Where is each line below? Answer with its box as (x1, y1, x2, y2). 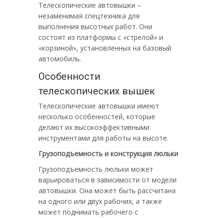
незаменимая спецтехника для (38, 11, 140, 20)
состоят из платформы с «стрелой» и (38, 33, 163, 42)
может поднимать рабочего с (38, 207, 138, 217)
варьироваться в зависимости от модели (38, 175, 177, 184)
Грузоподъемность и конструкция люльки (38, 149, 178, 158)
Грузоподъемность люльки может (38, 164, 153, 174)
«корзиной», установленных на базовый (38, 43, 171, 53)
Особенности (38, 71, 100, 82)
